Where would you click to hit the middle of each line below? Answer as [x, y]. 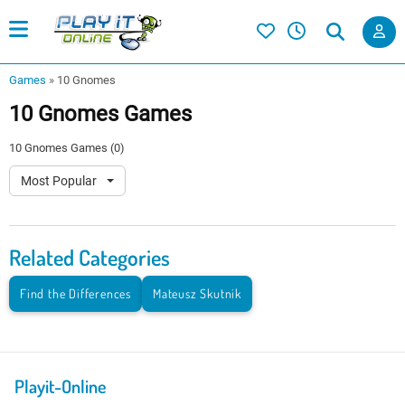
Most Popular [60, 181]
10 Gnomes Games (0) [67, 148]
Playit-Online [61, 386]
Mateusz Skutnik [197, 294]
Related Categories [89, 258]
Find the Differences [75, 294]
